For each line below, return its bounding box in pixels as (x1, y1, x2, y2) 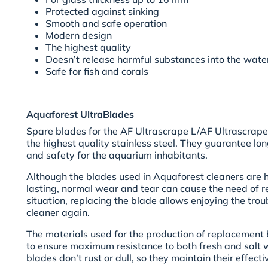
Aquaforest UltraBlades (26, 108, 134, 121)
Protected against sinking (45, 5, 159, 18)
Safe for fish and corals (45, 65, 148, 78)
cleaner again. (26, 206, 90, 219)
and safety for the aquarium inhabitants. (26, 149, 208, 162)
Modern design (45, 29, 112, 42)
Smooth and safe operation (45, 17, 167, 30)
